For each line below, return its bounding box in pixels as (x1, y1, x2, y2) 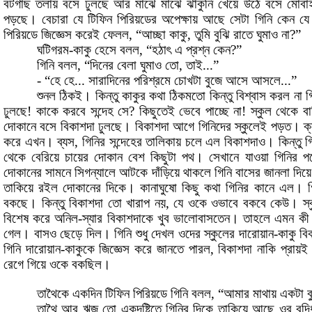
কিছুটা (150, 150, 177, 165)
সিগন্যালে (75, 165, 116, 180)
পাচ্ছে (205, 104, 229, 119)
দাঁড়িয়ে (151, 165, 180, 180)
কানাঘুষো (140, 180, 178, 196)
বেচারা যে (42, 12, 84, 27)
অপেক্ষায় (162, 12, 198, 27)
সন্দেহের (109, 134, 142, 150)
